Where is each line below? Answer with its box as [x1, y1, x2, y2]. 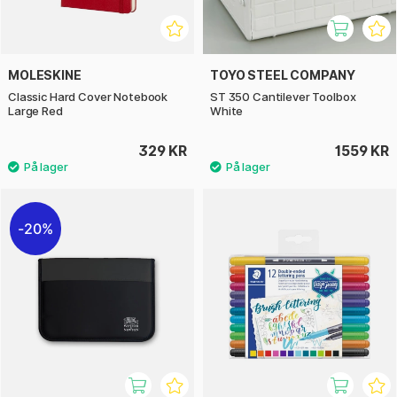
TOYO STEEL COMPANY [210, 67, 355, 83]
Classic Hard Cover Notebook [8, 90, 168, 105]
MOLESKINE [8, 67, 82, 83]
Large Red [8, 104, 63, 119]
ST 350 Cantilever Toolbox [210, 90, 356, 105]
